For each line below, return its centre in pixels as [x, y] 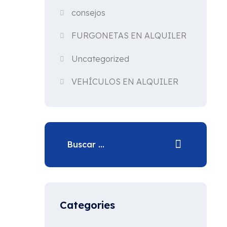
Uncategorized [101, 59]
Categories [87, 205]
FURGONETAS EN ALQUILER [129, 36]
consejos [89, 13]
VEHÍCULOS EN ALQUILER [125, 81]
